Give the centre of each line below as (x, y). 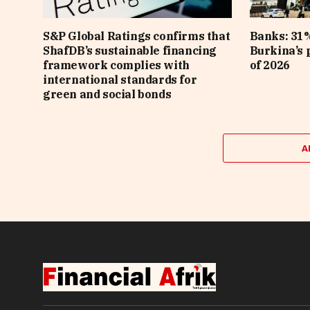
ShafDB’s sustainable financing (130, 51)
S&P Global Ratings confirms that (137, 36)
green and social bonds (107, 94)
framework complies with (116, 65)
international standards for (120, 80)
